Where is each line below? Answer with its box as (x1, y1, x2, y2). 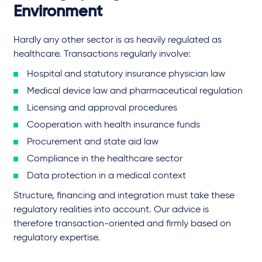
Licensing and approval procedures (27, 103, 177, 113)
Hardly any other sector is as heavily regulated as (13, 35, 222, 45)
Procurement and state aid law (27, 137, 158, 147)
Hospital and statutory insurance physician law (27, 69, 225, 79)
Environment (13, 4, 102, 20)
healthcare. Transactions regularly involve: (13, 49, 191, 59)
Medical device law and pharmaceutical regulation (27, 86, 243, 96)
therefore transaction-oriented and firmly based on (13, 219, 231, 229)
